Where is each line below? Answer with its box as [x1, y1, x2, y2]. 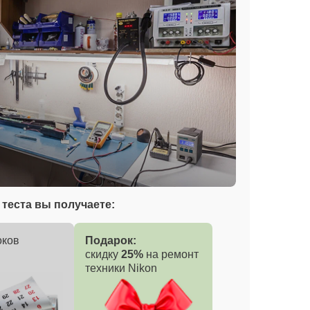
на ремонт [143, 248, 199, 261]
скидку [85, 248, 121, 261]
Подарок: [85, 235, 136, 247]
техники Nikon [85, 262, 157, 275]
